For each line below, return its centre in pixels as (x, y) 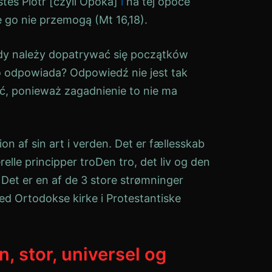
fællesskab (177, 144)
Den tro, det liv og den (153, 162)
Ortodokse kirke (56, 198)
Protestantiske (144, 198)
